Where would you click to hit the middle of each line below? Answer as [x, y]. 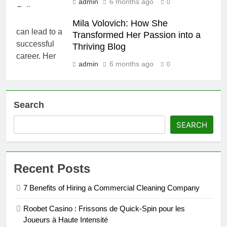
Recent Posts [52, 169]
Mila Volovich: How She [120, 24]
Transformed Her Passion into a [137, 35]
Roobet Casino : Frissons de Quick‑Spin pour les [104, 209]
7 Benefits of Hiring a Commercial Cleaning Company [111, 188]
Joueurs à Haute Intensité [66, 220]
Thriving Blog [99, 47]
